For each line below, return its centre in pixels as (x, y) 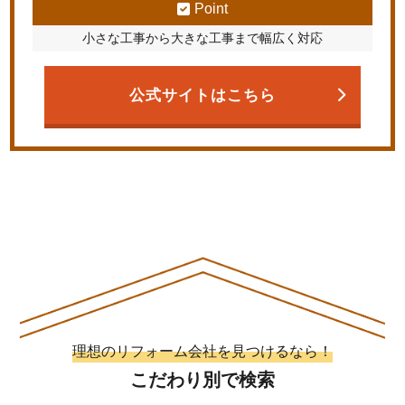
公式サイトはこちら (202, 95)
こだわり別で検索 (202, 379)
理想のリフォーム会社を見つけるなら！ (202, 351)
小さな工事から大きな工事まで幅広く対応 (202, 38)
